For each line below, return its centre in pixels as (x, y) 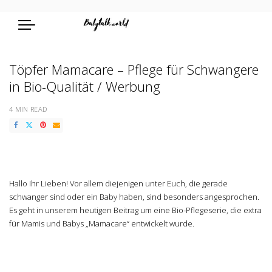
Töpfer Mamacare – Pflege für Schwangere (134, 69)
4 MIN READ (28, 109)
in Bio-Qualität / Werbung (85, 86)
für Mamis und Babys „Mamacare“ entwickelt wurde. (102, 223)
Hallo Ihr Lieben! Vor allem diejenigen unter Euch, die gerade (118, 183)
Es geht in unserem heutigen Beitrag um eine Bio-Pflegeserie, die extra (135, 210)
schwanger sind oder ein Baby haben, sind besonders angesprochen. (134, 197)
